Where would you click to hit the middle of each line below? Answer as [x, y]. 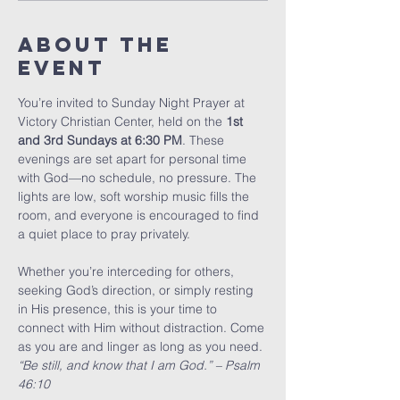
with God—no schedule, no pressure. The [139, 178]
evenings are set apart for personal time [134, 159]
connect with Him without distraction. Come [143, 328]
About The [95, 45]
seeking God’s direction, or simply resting [137, 290]
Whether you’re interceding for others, [128, 271]
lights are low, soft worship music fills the [135, 196]
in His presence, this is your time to [119, 309]
